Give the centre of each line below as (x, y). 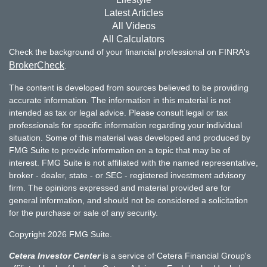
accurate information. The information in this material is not (120, 100)
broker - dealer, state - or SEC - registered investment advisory (127, 175)
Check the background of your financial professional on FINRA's (129, 52)
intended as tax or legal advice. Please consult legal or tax (118, 112)
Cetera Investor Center (55, 255)
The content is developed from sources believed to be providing (129, 87)
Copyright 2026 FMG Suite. (60, 234)
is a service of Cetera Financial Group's (176, 255)
